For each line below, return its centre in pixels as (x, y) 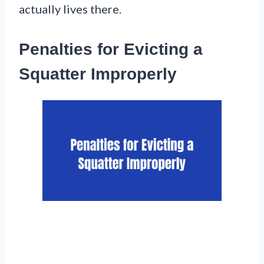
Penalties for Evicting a (111, 49)
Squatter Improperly (98, 74)
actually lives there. (70, 9)
